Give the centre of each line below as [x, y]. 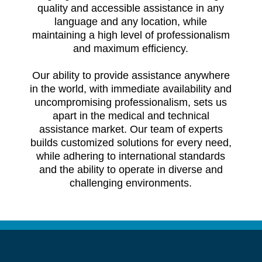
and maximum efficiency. [131, 49]
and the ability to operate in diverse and [131, 170]
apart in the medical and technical [131, 116]
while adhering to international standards [131, 156]
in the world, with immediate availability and [131, 89]
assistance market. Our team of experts [131, 129]
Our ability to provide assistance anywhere [131, 75]
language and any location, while [131, 22]
